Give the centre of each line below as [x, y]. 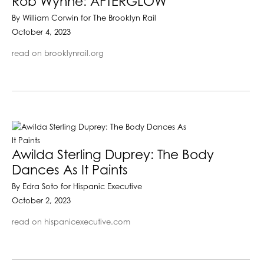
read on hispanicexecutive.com [71, 222]
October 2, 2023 [41, 201]
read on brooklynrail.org [58, 54]
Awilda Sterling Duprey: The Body [113, 155]
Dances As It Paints [70, 171]
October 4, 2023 [41, 32]
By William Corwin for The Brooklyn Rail [84, 18]
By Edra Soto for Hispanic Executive [77, 187]
